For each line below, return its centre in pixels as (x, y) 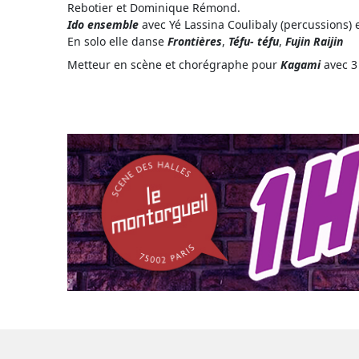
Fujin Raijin (314, 42)
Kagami (301, 65)
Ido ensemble (103, 25)
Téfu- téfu (254, 42)
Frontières (195, 42)
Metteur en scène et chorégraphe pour (174, 65)
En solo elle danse (117, 42)
